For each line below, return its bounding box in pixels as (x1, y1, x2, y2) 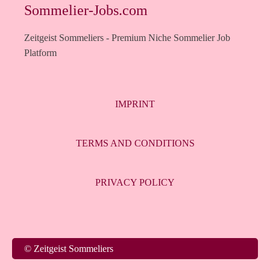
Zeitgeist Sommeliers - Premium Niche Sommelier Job (24, 33, 230, 43)
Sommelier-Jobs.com (24, 2, 148, 18)
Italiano (193, 237, 222, 248)
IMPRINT (115, 99, 155, 109)
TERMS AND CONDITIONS (75, 138, 195, 148)
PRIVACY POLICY (95, 177, 175, 187)
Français (193, 257, 227, 268)
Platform (24, 48, 57, 58)
